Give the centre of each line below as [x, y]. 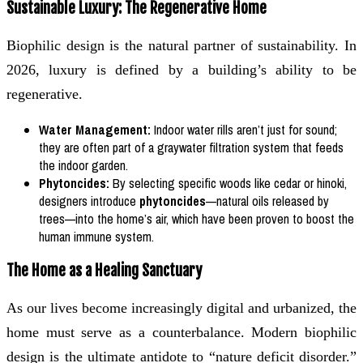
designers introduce [89, 201]
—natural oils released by [267, 201]
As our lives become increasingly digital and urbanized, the [181, 307]
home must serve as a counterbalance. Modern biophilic [181, 332]
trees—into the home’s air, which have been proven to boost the [196, 219]
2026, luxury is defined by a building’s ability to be [181, 70]
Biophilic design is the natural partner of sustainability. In [181, 46]
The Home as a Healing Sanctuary [104, 270]
